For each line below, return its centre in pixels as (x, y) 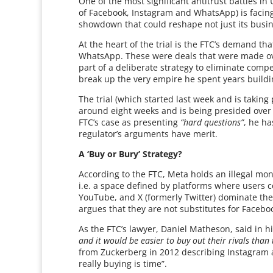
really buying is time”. (123, 264)
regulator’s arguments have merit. (148, 134)
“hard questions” (212, 122)
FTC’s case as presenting (130, 122)
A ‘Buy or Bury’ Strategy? (131, 154)
